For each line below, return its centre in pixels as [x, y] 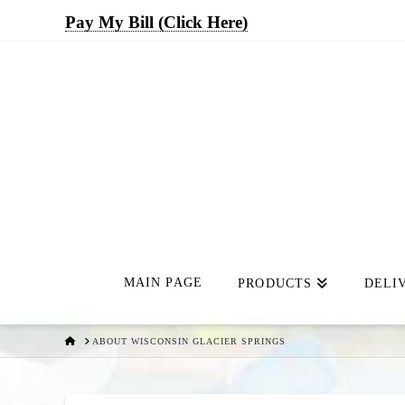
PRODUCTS [275, 283]
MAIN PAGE [163, 283]
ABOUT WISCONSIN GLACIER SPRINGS [189, 341]
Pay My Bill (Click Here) [156, 22]
